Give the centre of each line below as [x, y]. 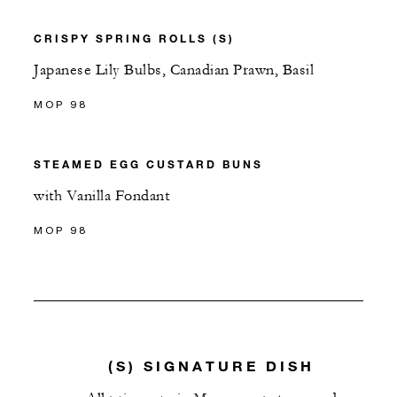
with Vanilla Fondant [101, 196]
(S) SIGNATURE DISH [212, 366]
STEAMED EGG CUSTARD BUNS [148, 164]
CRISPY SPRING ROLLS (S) [134, 38]
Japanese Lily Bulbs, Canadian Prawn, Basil [174, 70]
